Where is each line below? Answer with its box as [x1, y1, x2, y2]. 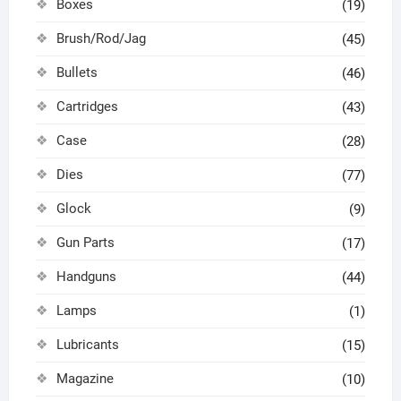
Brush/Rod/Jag [55, 30, 146, 47]
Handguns [55, 268, 116, 285]
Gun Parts [55, 234, 115, 251]
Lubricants [55, 336, 119, 353]
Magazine [55, 370, 114, 387]
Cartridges [55, 98, 118, 115]
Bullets [55, 64, 98, 81]
